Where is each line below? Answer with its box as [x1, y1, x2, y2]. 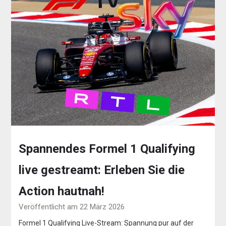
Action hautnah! [19, 184, 105, 198]
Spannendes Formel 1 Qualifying [19, 141, 196, 156]
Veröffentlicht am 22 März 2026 [19, 202, 125, 211]
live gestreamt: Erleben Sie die [19, 162, 185, 177]
